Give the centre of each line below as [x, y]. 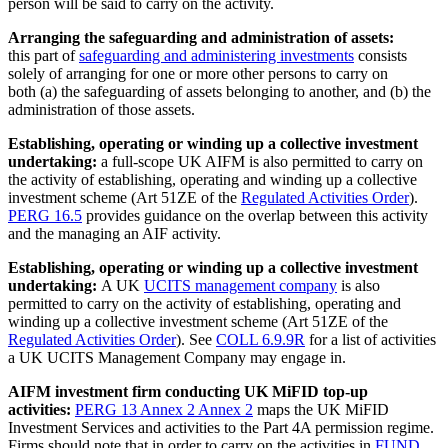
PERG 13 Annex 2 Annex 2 [164, 409]
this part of [43, 55]
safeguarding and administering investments [216, 55]
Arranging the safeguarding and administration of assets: [201, 37]
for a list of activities [370, 339]
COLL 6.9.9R [260, 339]
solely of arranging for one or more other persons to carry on [198, 73]
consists [380, 55]
